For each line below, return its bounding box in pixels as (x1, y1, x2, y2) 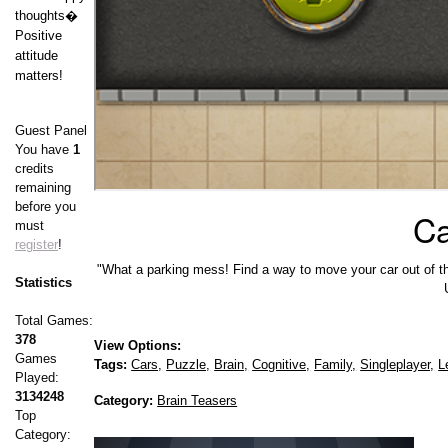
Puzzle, (166, 357, 211, 373)
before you (15, 199, 76, 215)
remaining (15, 180, 71, 196)
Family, (314, 357, 357, 373)
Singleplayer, (360, 357, 435, 373)
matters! (15, 68, 63, 84)
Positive (15, 28, 62, 44)
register (15, 237, 58, 253)
